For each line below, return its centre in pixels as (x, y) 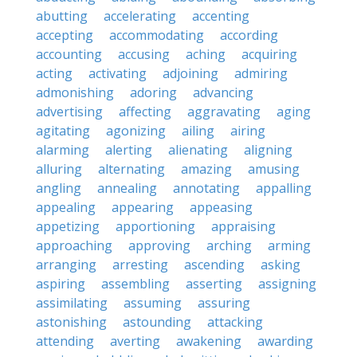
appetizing (68, 226)
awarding (285, 341)
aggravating (224, 112)
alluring (59, 169)
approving (159, 245)
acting (54, 73)
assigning (287, 284)
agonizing (136, 131)
